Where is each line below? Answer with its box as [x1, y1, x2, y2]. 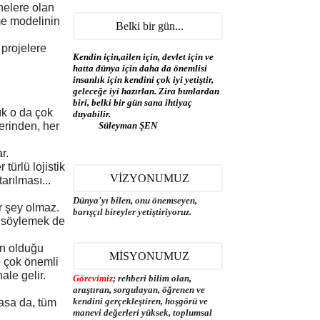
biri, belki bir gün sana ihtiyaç [73, 97, 192, 108]
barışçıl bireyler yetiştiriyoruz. [73, 206, 191, 217]
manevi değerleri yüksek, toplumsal [73, 307, 212, 318]
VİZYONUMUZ [109, 172, 189, 184]
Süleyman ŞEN [73, 120, 157, 131]
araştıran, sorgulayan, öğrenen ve [73, 284, 205, 295]
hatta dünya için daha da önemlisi [73, 63, 207, 74]
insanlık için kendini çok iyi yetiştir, [73, 74, 214, 85]
